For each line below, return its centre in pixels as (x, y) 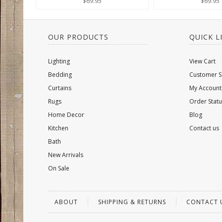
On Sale (59, 168)
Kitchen (58, 128)
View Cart (202, 61)
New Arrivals (66, 155)
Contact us (204, 128)
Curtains (60, 88)
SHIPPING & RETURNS (132, 202)
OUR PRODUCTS (78, 37)
